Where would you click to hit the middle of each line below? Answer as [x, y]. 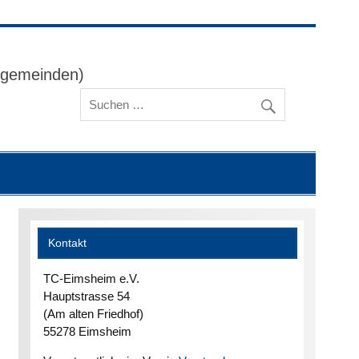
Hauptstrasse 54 [86, 296]
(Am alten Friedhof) [93, 313]
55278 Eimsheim [87, 331]
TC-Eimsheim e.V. [91, 278]
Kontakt [68, 243]
